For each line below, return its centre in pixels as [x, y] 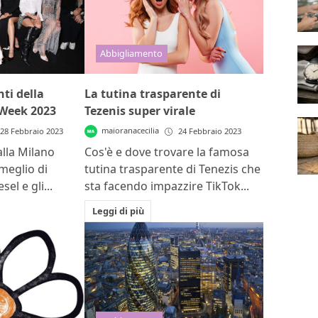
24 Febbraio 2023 [210, 131]
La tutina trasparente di [153, 94]
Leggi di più [118, 211]
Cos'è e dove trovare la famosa [167, 152]
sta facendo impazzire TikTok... [167, 186]
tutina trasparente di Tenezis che [173, 169]
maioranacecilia [131, 131]
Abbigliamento [132, 54]
